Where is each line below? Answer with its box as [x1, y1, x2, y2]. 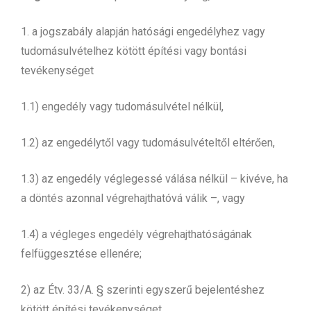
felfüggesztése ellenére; [21, 246, 142, 260]
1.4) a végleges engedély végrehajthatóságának [21, 227, 252, 241]
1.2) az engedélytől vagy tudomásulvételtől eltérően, [21, 135, 275, 149]
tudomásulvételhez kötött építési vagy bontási [21, 44, 246, 58]
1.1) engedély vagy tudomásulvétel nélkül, [21, 99, 224, 113]
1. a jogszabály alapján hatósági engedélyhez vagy [21, 24, 265, 38]
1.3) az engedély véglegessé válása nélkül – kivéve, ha [21, 171, 288, 185]
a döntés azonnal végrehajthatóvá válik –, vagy [21, 191, 245, 205]
